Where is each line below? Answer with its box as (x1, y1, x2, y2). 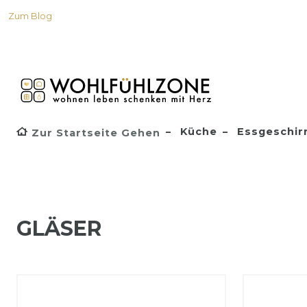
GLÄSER (16, 216, 101, 241)
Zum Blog (8, 11, 52, 21)
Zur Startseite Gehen (32, 127, 160, 139)
